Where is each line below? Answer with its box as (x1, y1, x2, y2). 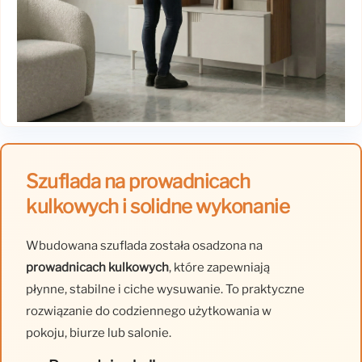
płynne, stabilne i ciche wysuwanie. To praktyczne (26, 282, 305, 297)
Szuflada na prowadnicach (26, 170, 250, 193)
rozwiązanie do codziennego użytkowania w (26, 304, 271, 318)
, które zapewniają (169, 260, 270, 275)
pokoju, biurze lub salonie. (26, 326, 171, 340)
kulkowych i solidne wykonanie (26, 195, 290, 218)
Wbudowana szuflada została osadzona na (26, 238, 263, 253)
